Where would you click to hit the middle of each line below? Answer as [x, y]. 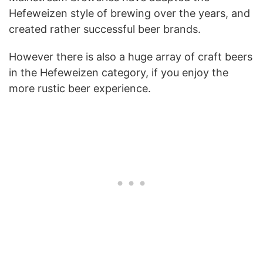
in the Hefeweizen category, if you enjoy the [119, 72]
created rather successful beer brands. [105, 29]
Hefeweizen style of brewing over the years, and [129, 13]
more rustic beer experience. [80, 88]
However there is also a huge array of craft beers [131, 56]
